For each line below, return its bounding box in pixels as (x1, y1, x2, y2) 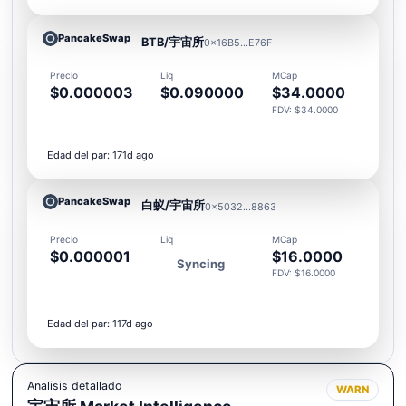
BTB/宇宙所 (141, 34, 205, 49)
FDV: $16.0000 (272, 267, 336, 279)
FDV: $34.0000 (272, 103, 339, 115)
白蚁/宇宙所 (141, 198, 206, 213)
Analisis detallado (27, 379, 122, 393)
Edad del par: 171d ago (46, 148, 154, 161)
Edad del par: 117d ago (46, 316, 153, 330)
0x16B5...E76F (204, 36, 273, 50)
